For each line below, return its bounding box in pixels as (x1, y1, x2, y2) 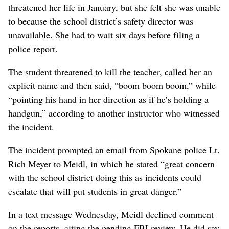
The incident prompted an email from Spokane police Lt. (8, 144, 220, 156)
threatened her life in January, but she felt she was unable (8, 1, 220, 14)
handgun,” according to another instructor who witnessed (8, 107, 220, 120)
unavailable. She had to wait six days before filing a (8, 29, 200, 41)
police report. (8, 42, 58, 55)
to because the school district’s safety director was (8, 15, 193, 28)
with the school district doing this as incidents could (8, 171, 201, 184)
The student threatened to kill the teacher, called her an (8, 65, 212, 78)
